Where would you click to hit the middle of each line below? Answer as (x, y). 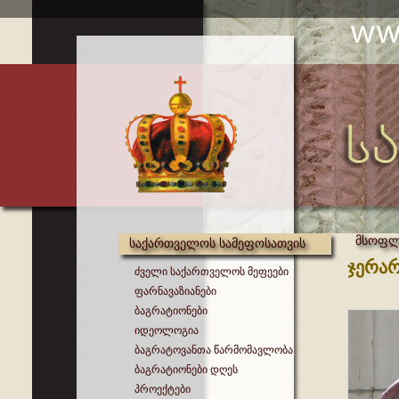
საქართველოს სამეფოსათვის (217, 243)
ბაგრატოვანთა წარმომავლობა (214, 350)
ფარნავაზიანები (175, 291)
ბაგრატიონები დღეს (186, 370)
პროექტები (163, 389)
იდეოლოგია (167, 330)
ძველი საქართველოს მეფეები (212, 272)
